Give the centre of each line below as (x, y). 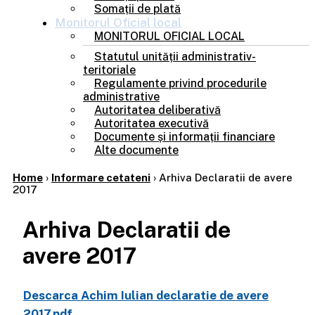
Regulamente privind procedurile (180, 83)
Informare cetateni (101, 178)
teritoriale (109, 70)
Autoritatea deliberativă (157, 110)
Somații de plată (137, 9)
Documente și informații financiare (185, 137)
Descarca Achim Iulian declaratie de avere (146, 295)
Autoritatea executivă (152, 123)
